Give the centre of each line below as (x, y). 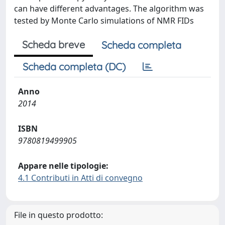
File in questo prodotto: (59, 215)
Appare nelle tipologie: (63, 166)
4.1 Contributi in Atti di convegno (80, 178)
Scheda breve (53, 44)
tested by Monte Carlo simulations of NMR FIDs (104, 21)
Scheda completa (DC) (74, 67)
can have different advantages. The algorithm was (109, 9)
